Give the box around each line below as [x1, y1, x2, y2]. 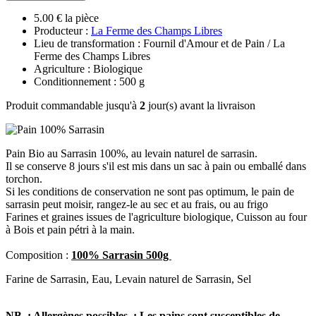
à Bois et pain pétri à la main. [6, 223, 135, 236]
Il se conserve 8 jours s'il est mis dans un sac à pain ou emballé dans [6, 159, 306, 172]
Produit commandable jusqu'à [6, 99, 140, 111]
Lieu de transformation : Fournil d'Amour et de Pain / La [34, 37, 285, 49]
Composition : [6, 248, 71, 261]
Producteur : [34, 24, 91, 37]
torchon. [6, 172, 42, 185]
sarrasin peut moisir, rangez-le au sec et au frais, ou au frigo [6, 197, 271, 210]
